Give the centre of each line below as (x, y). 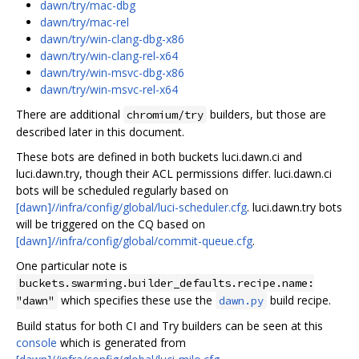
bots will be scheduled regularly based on (122, 190)
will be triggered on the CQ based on (111, 224)
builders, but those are (266, 114)
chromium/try (165, 114)
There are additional (70, 114)
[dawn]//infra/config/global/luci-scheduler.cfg (131, 207)
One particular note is (72, 265)
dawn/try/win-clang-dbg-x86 (112, 38)
